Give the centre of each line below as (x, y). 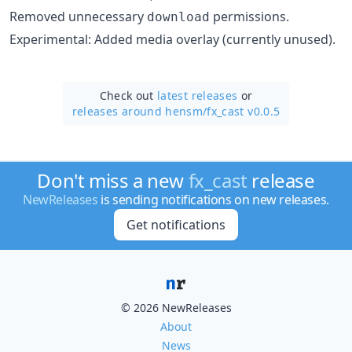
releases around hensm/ (139, 111)
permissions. (249, 16)
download (178, 16)
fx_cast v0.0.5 (244, 111)
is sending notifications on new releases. (213, 200)
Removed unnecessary (78, 16)
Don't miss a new (113, 180)
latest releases (198, 95)
